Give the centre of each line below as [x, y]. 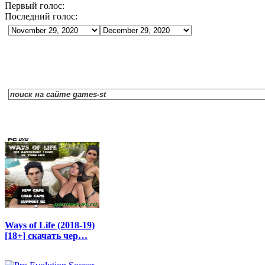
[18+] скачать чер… [46, 236]
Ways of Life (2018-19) [50, 225]
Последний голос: [41, 17]
